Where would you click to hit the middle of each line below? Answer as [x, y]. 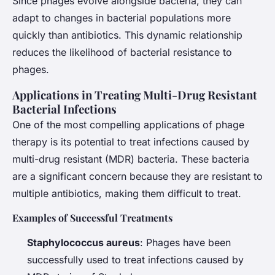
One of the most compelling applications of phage [128, 125]
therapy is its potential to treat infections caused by [131, 142]
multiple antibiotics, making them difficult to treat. [127, 194]
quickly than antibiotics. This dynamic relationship [127, 35]
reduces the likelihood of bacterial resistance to [122, 52]
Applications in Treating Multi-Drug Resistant [135, 95]
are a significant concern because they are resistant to [137, 176]
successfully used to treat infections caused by [135, 260]
